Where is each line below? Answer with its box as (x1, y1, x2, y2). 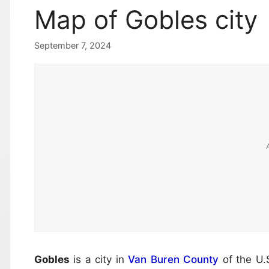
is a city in (70, 253, 128, 266)
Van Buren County (128, 253, 219, 266)
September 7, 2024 (34, 40, 111, 51)
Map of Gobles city (34, 4, 258, 35)
